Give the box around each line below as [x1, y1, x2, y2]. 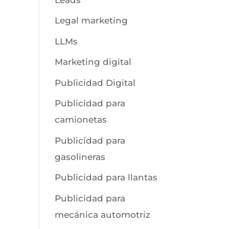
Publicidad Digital [55, 77, 136, 88]
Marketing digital [55, 57, 132, 67]
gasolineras [55, 151, 106, 162]
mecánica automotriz [55, 209, 151, 220]
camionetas [55, 114, 107, 125]
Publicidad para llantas [55, 172, 158, 182]
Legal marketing [55, 15, 128, 26]
